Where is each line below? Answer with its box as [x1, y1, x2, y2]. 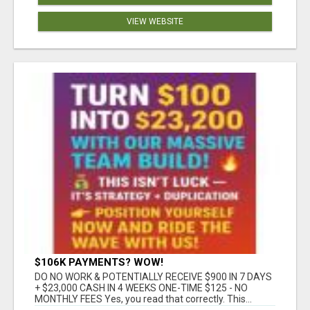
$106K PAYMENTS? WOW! [35, 256, 163, 269]
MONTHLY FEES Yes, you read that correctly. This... [35, 293, 252, 305]
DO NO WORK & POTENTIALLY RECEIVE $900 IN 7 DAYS [35, 271, 272, 283]
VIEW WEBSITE [127, 16, 183, 26]
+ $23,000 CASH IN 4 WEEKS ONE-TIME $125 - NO [35, 282, 248, 294]
